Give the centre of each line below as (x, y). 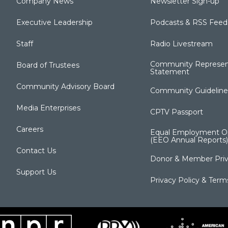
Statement (169, 72)
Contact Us (36, 150)
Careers (30, 129)
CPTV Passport (176, 112)
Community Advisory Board (65, 86)
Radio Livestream (181, 44)
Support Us (36, 172)
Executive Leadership (54, 22)
